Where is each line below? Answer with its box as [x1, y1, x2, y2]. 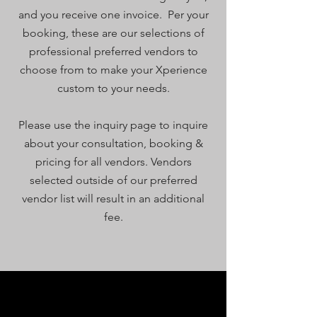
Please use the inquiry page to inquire [18, 118, 208, 132]
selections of [139, 26, 204, 40]
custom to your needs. [57, 81, 170, 95]
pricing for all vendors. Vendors [35, 155, 192, 168]
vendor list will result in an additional [22, 192, 204, 205]
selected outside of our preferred [29, 173, 197, 187]
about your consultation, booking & [23, 137, 203, 150]
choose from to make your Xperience [19, 63, 207, 76]
